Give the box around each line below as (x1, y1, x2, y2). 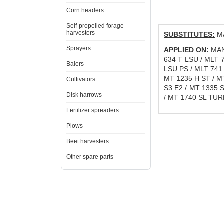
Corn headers (66, 7, 104, 14)
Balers (66, 60, 84, 67)
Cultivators (66, 76, 95, 83)
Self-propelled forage (66, 22, 124, 29)
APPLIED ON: (164, 46, 209, 54)
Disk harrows (66, 91, 102, 98)
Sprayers (66, 45, 91, 52)
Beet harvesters (66, 138, 109, 145)
